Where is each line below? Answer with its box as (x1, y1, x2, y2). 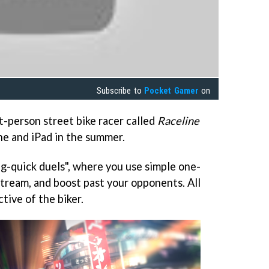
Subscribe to (97, 85, 145, 96)
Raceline (157, 113, 199, 127)
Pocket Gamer (144, 85, 199, 96)
